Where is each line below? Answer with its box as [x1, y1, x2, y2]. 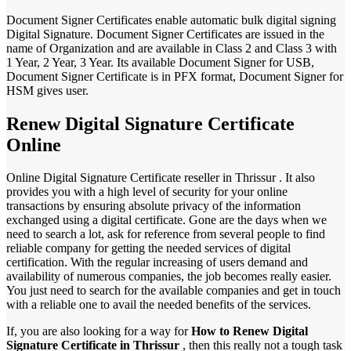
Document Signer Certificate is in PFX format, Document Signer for [6, 69, 343, 83]
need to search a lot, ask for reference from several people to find [6, 227, 325, 241]
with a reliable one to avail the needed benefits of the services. [6, 298, 311, 312]
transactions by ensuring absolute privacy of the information [6, 199, 301, 213]
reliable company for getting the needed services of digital [6, 241, 291, 255]
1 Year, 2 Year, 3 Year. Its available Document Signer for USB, [6, 55, 314, 69]
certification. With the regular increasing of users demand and [6, 255, 308, 270]
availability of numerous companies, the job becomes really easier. [6, 270, 331, 284]
